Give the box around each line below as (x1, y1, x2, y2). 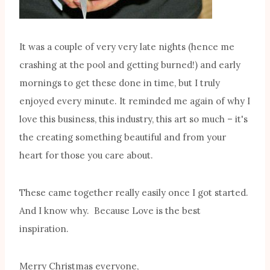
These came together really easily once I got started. (19, 187, 251, 199)
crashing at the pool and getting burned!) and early (19, 59, 240, 71)
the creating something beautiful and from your (19, 131, 226, 143)
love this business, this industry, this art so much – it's (19, 113, 248, 125)
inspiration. (19, 223, 69, 235)
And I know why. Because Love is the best (19, 205, 201, 217)
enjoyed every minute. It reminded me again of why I (19, 95, 250, 107)
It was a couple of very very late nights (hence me (19, 41, 234, 53)
